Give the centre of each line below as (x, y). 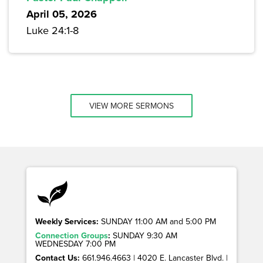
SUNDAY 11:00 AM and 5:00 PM (157, 222)
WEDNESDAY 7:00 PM (75, 244)
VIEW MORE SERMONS (131, 106)
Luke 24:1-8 (53, 31)
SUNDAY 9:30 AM (144, 236)
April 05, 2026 (62, 14)
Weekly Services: (67, 222)
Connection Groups (72, 236)
